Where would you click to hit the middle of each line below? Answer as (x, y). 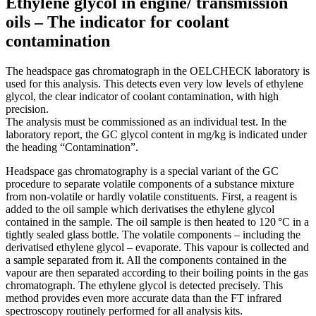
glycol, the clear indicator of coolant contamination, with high (142, 97)
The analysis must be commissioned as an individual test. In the (146, 122)
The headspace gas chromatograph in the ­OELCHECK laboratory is (158, 71)
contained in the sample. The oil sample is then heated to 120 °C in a (157, 222)
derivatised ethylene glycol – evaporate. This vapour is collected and (157, 248)
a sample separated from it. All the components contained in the (146, 260)
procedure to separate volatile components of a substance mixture (150, 184)
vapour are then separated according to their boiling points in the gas (157, 273)
